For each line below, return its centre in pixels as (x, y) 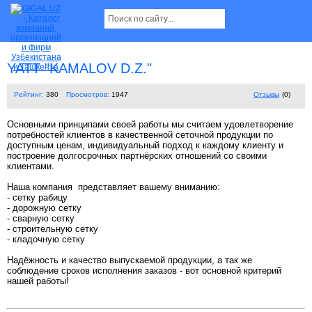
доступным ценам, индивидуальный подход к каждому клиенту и (145, 146)
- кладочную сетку (46, 240)
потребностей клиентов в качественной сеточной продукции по (140, 135)
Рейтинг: (29, 95)
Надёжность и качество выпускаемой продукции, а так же (130, 260)
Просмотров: (88, 95)
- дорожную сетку (44, 208)
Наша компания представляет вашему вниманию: (114, 187)
